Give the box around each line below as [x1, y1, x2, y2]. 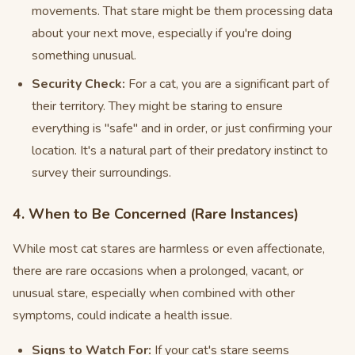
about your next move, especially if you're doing [32, 25, 292, 42]
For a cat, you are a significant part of [125, 75, 329, 93]
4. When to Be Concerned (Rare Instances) [13, 204, 299, 223]
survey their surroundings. [32, 164, 171, 181]
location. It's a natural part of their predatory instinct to [32, 142, 328, 159]
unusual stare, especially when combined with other [13, 284, 295, 302]
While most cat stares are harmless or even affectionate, [13, 240, 325, 258]
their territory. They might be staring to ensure [32, 97, 283, 115]
